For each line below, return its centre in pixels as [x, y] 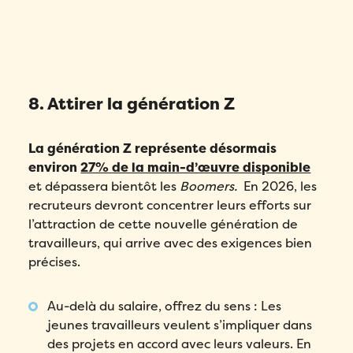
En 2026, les [277, 186]
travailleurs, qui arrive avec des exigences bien [171, 243]
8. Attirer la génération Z [132, 104]
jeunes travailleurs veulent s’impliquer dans [180, 325]
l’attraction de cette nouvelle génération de [163, 224]
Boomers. [209, 186]
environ [55, 167]
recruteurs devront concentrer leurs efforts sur [170, 205]
